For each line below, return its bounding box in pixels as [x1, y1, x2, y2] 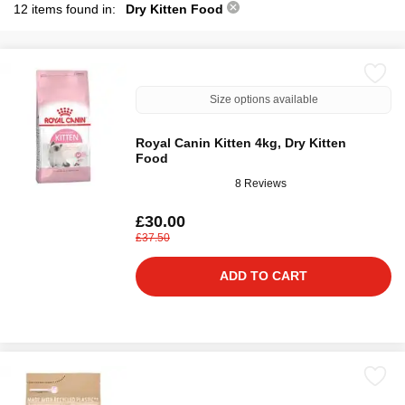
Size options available [209, 93, 318, 106]
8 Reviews [235, 176, 287, 190]
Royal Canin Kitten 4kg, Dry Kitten [136, 136, 346, 150]
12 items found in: [14, 2, 119, 16]
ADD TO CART [220, 268, 307, 283]
